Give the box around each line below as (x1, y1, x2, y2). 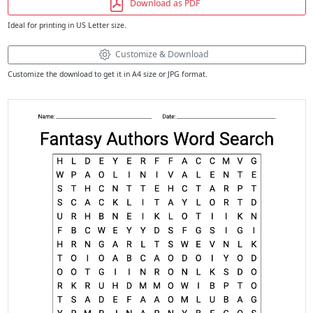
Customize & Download (115, 48, 209, 61)
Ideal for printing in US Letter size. (7, 20, 126, 30)
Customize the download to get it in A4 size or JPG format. (7, 68, 208, 79)
